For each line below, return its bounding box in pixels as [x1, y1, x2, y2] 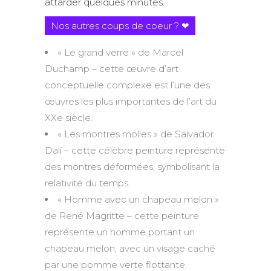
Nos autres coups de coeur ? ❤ [51, 20, 189, 32]
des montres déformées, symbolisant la [45, 161, 220, 173]
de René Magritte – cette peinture [45, 210, 199, 222]
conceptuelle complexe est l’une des [45, 79, 210, 91]
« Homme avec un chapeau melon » [57, 194, 219, 206]
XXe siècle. [45, 112, 93, 124]
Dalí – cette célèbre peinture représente [45, 145, 225, 157]
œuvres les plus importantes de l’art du [45, 96, 217, 108]
